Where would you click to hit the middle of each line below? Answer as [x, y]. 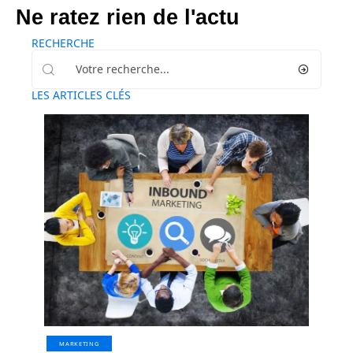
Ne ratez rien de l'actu [128, 18]
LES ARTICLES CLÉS [81, 95]
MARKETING [79, 344]
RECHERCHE [63, 43]
